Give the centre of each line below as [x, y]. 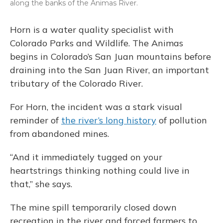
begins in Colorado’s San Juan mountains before [111, 56]
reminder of [36, 120]
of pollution [182, 120]
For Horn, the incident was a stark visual [96, 107]
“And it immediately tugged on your [86, 157]
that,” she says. [41, 184]
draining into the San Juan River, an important [110, 70]
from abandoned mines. [59, 134]
